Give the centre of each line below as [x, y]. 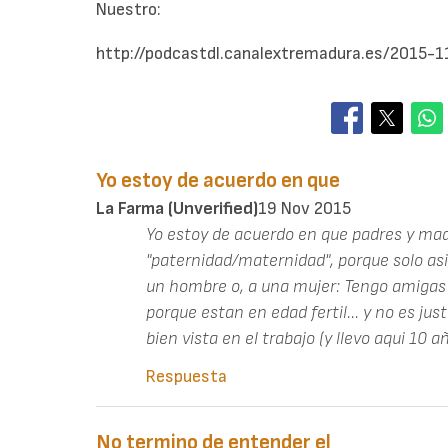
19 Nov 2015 [304, 209]
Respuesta [186, 377]
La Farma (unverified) [177, 209]
